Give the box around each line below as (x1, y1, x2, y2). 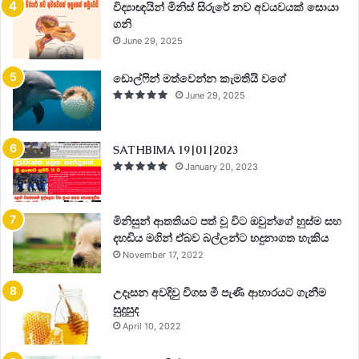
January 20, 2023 (185, 161, 258, 173)
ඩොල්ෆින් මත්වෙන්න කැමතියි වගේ (113, 71, 286, 87)
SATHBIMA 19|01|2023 (113, 143, 239, 158)
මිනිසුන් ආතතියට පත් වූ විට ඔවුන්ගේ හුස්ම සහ (113, 214, 341, 229)
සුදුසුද (113, 302, 139, 317)
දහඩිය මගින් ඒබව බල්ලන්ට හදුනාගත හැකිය (113, 231, 329, 246)
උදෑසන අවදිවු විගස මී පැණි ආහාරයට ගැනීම (113, 285, 326, 301)
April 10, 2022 (123, 321, 181, 333)
